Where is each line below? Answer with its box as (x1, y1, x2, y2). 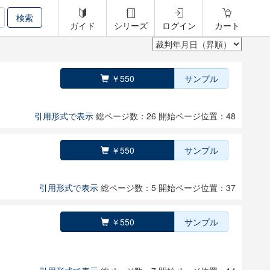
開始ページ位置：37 (159, 181, 236, 193)
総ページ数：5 (101, 181, 159, 193)
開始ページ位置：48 (159, 110, 236, 122)
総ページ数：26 (96, 110, 159, 122)
